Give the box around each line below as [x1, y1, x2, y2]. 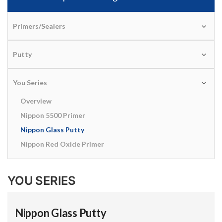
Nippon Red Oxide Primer [20, 140, 104, 149]
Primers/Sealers [13, 22, 65, 31]
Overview [20, 97, 52, 106]
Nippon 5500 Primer [20, 111, 85, 120]
